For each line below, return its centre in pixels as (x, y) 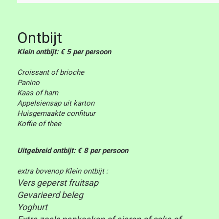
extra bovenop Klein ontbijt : (62, 171)
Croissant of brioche (50, 72)
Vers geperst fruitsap (57, 183)
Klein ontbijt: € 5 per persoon (64, 52)
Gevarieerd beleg (50, 195)
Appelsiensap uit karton (55, 103)
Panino (28, 83)
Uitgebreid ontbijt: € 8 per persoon (72, 151)
